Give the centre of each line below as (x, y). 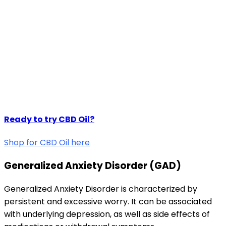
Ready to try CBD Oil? (49, 120)
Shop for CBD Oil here (47, 143)
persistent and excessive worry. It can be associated (108, 201)
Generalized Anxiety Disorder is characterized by (101, 189)
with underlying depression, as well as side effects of (107, 214)
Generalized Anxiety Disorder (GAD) (93, 166)
